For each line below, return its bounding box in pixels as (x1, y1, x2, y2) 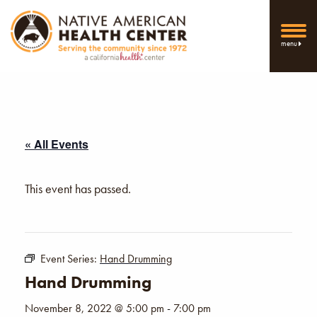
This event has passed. (25, 180, 131, 197)
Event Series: (40, 250, 100, 266)
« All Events (25, 135, 88, 152)
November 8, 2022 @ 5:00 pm (25, 300, 164, 316)
